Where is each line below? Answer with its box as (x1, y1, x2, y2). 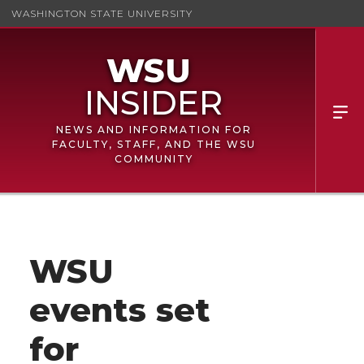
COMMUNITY (114, 153, 193, 165)
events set (29, 289, 210, 330)
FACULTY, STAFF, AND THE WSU (51, 138, 256, 150)
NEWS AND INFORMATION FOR (55, 123, 252, 136)
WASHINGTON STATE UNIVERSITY (11, 6, 193, 19)
